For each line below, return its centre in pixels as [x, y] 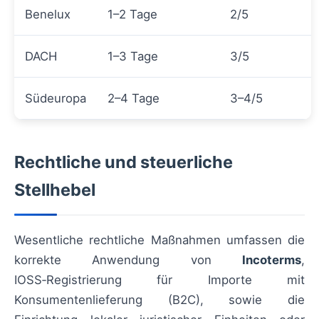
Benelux [48, 15]
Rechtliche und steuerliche [124, 162]
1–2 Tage [132, 15]
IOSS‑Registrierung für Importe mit [159, 280]
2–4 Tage [134, 99]
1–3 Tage [133, 57]
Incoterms [272, 260]
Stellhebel [55, 190]
